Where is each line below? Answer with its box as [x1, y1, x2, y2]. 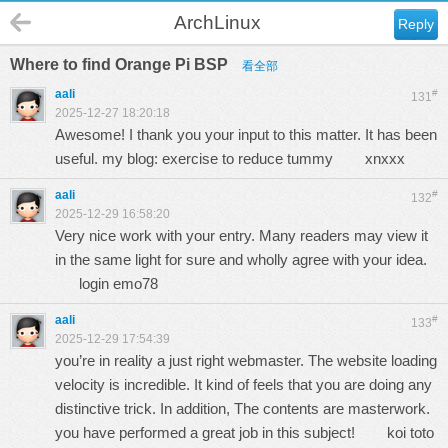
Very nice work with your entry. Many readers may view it [55, 227, 428, 244]
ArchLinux [174, 12, 261, 33]
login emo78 [79, 275, 158, 292]
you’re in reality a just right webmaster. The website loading [55, 352, 437, 369]
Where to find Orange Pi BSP [10, 56, 232, 73]
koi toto [387, 424, 434, 441]
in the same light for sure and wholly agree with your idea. [55, 251, 431, 268]
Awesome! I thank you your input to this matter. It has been [55, 126, 437, 143]
